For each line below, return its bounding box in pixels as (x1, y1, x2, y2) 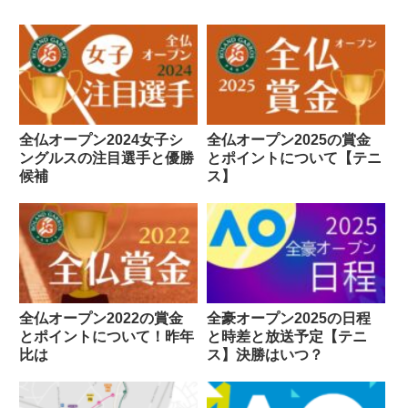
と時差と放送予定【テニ (206, 328, 367, 344)
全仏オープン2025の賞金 (206, 131, 371, 148)
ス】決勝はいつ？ (206, 346, 323, 362)
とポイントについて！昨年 (19, 328, 194, 344)
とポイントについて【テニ (206, 149, 382, 166)
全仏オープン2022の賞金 (19, 310, 183, 326)
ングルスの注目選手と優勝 (19, 149, 194, 166)
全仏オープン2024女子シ (19, 131, 183, 148)
